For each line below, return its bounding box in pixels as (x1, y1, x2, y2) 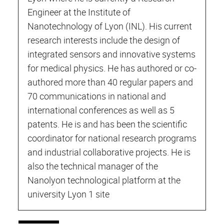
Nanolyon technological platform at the (27, 173, 180, 186)
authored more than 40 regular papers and (27, 75, 193, 88)
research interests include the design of (27, 33, 180, 46)
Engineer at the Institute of (27, 5, 130, 18)
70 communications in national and (27, 89, 166, 102)
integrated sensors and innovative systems (27, 47, 195, 60)
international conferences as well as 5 (27, 103, 174, 116)
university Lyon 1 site (27, 187, 109, 200)
